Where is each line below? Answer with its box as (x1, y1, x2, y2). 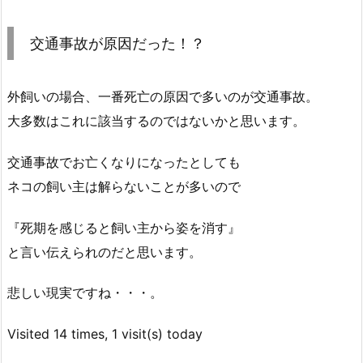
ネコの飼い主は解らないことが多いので (7, 177, 241, 194)
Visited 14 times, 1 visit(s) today (7, 326, 203, 343)
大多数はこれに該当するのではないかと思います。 (7, 112, 305, 129)
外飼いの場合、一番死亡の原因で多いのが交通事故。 (7, 88, 318, 105)
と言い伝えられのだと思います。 (7, 243, 202, 260)
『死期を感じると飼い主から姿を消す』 (7, 219, 241, 236)
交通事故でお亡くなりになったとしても (7, 153, 241, 170)
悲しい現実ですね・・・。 (7, 284, 163, 301)
